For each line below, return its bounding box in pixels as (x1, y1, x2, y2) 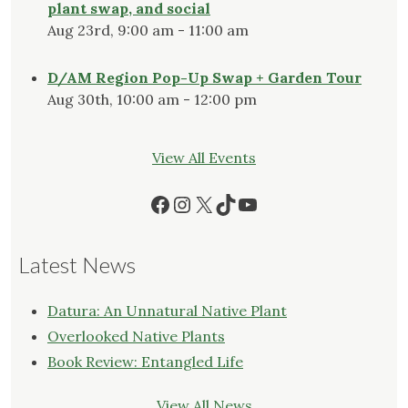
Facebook (148, 189, 245, 218)
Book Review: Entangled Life (47, 352, 243, 372)
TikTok (214, 189, 283, 218)
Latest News (18, 251, 136, 279)
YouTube (236, 189, 324, 218)
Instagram (170, 189, 275, 218)
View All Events (152, 148, 256, 168)
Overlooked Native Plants (47, 327, 225, 346)
